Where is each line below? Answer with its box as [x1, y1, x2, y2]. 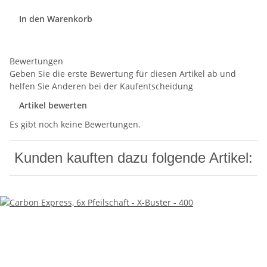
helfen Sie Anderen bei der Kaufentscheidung [10, 80, 193, 92]
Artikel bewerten [19, 100, 87, 111]
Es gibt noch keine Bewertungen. [10, 119, 141, 131]
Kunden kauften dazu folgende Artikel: [14, 150, 253, 166]
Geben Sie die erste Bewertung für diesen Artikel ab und [10, 68, 236, 80]
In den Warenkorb [19, 13, 95, 25]
